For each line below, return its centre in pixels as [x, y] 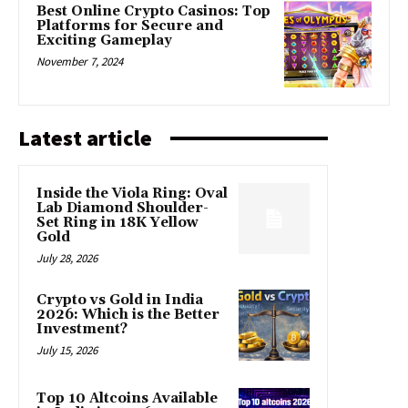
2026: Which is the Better [128, 315]
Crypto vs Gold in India [120, 301]
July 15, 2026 [67, 351]
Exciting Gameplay [104, 40]
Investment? [82, 330]
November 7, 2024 [80, 61]
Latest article [85, 138]
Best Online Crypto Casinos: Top [153, 11]
